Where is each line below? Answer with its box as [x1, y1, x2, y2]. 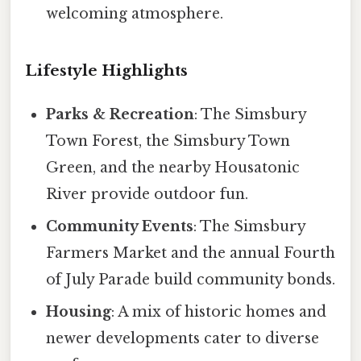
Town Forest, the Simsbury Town [46, 132, 291, 151]
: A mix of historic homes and [111, 303, 327, 322]
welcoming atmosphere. [46, 5, 224, 23]
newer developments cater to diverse [46, 330, 320, 348]
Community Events [46, 218, 194, 236]
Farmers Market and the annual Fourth [46, 244, 336, 263]
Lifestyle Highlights [25, 61, 188, 81]
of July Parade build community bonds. [46, 271, 336, 289]
